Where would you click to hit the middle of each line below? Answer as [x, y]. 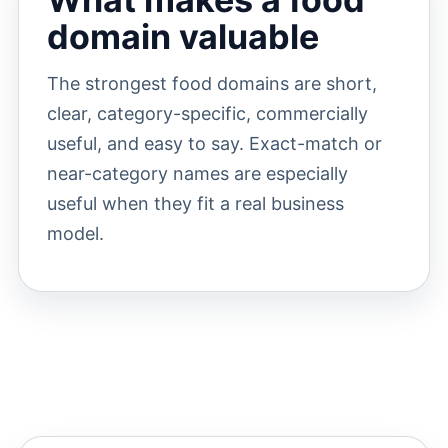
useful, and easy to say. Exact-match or [214, 143]
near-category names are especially [197, 173]
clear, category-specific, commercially [207, 113]
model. [75, 233]
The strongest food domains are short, [211, 83]
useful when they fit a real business [195, 203]
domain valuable [182, 36]
